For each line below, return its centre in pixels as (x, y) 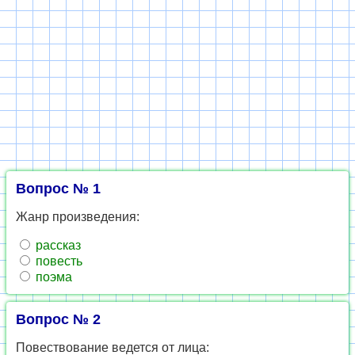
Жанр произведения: (78, 217)
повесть (57, 261)
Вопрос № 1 (58, 189)
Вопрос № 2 (58, 319)
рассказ (57, 245)
